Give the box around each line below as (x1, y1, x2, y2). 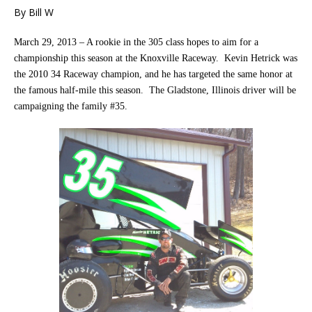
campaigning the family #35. (14, 101, 127, 112)
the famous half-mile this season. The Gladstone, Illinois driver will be (14, 85, 296, 96)
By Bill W (14, 6, 54, 19)
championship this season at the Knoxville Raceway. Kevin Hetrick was (14, 53, 297, 64)
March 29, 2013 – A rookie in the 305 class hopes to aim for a (14, 37, 258, 48)
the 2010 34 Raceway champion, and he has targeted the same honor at (14, 69, 292, 80)
